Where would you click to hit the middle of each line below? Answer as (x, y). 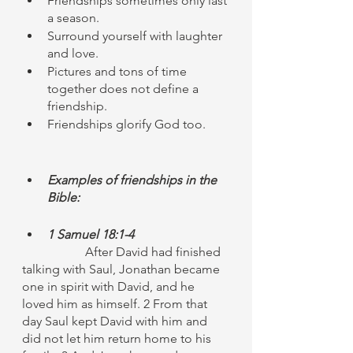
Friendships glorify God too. (126, 124)
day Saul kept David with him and (116, 321)
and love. (74, 53)
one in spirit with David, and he (110, 286)
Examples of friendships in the (134, 180)
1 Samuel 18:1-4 (91, 234)
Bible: (63, 197)
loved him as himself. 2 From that (116, 304)
